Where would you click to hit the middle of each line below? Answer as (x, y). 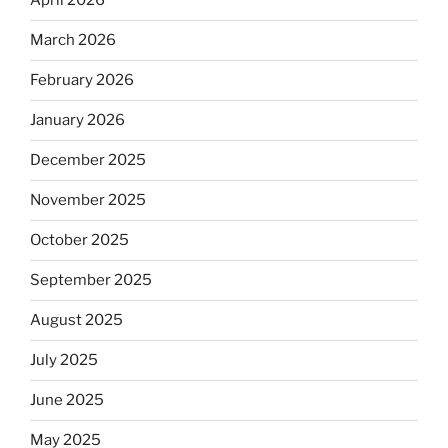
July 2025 (64, 360)
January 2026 (77, 120)
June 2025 (67, 400)
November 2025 (88, 200)
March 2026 (73, 40)
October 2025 (79, 240)
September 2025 (91, 280)
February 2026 (82, 80)
